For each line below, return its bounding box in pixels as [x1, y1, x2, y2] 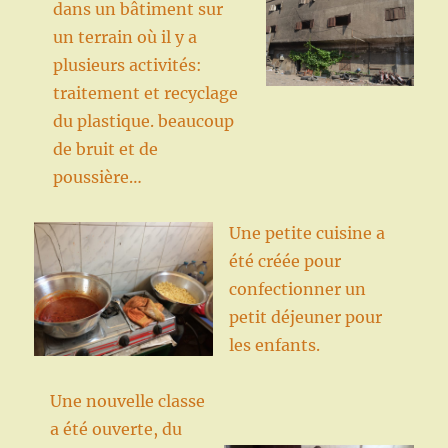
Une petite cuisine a [228, 222, 385, 243]
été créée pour [228, 250, 341, 271]
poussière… [52, 166, 142, 187]
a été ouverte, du [49, 418, 182, 439]
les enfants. [228, 334, 320, 355]
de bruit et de [52, 138, 158, 159]
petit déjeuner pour [228, 306, 382, 327]
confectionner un [228, 278, 366, 299]
